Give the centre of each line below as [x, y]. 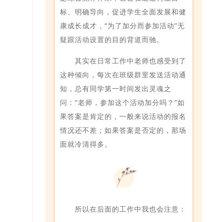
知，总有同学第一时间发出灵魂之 [116, 88]
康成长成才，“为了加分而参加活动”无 [122, 25]
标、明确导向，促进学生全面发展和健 [123, 11]
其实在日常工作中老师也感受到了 [130, 60]
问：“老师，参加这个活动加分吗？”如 [122, 102]
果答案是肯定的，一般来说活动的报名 [123, 116]
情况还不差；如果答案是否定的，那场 [123, 130]
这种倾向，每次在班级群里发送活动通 [123, 74]
